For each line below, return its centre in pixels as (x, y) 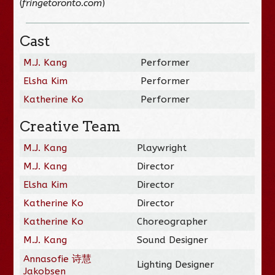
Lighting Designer (176, 264)
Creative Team (70, 126)
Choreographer (172, 221)
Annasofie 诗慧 (58, 259)
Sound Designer (173, 240)
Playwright (162, 148)
